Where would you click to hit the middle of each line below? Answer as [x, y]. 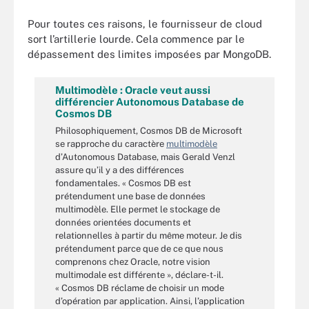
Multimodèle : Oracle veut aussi [133, 90]
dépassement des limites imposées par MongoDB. [149, 54]
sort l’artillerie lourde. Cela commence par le [136, 39]
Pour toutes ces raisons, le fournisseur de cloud [145, 23]
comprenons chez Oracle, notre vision [133, 262]
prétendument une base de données [130, 196]
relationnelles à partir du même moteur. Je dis [149, 236]
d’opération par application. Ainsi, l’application [150, 301]
